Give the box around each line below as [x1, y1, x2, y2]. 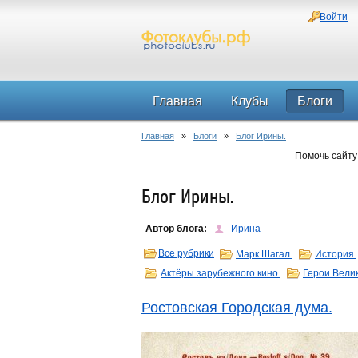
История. [315, 249, 356, 260]
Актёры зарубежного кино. [161, 268, 280, 279]
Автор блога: [145, 223, 207, 234]
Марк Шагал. [236, 249, 292, 260]
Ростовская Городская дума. [141, 300, 332, 316]
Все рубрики [158, 248, 214, 259]
